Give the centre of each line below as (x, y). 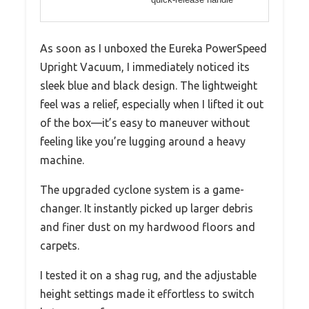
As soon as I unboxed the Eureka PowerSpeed (153, 48)
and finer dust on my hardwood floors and (148, 227)
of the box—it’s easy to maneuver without (145, 122)
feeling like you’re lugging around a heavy (143, 141)
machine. (62, 160)
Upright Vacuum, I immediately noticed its (145, 67)
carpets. (60, 245)
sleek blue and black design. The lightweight (149, 85)
